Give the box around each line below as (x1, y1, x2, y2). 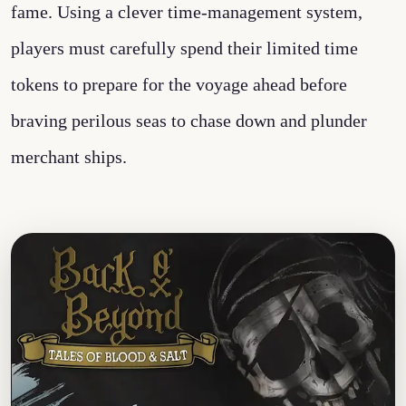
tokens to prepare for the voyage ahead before (11, 74, 347, 94)
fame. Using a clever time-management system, (11, 2, 362, 22)
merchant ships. (11, 147, 127, 167)
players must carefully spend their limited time (11, 38, 358, 58)
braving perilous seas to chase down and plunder (11, 111, 367, 130)
